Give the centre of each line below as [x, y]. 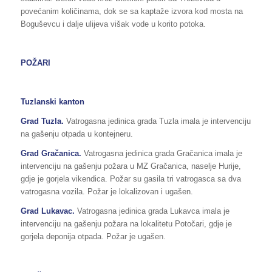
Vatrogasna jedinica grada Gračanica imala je [163, 153]
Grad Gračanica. [52, 153]
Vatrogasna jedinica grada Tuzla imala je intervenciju [158, 121]
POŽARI [35, 63]
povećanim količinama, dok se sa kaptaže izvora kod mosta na [131, 11]
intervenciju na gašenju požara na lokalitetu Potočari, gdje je [126, 223]
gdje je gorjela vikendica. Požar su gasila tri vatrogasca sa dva [131, 178]
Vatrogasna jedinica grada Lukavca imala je [153, 211]
